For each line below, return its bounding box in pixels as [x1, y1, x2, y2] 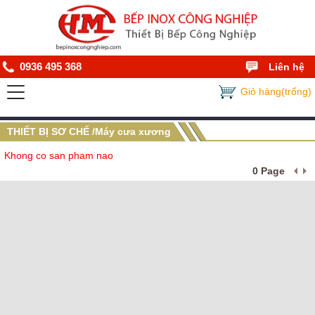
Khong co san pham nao [4, 150, 113, 161]
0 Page [252, 165, 285, 176]
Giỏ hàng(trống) [240, 86, 311, 97]
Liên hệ [269, 61, 304, 72]
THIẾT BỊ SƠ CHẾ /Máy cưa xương [7, 126, 171, 137]
